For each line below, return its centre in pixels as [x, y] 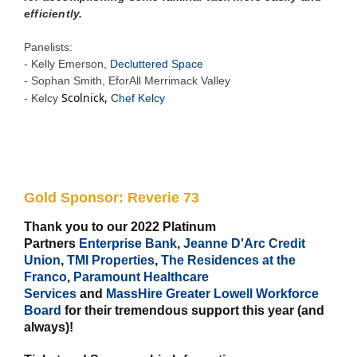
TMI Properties [111, 260]
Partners [51, 243]
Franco [45, 277]
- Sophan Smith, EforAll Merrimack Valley [127, 80]
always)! [50, 327]
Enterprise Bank [128, 243]
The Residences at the [228, 260]
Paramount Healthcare [141, 277]
